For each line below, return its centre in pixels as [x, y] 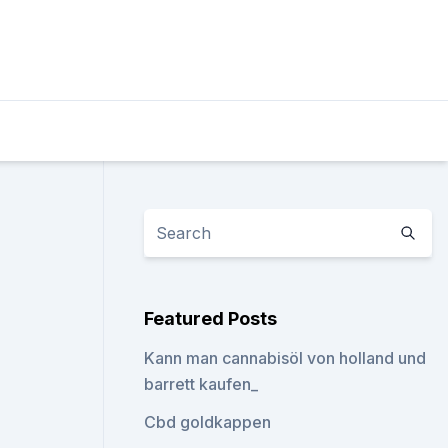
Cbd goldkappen [208, 422]
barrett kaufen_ [201, 384]
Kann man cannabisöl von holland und [285, 358]
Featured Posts [211, 318]
